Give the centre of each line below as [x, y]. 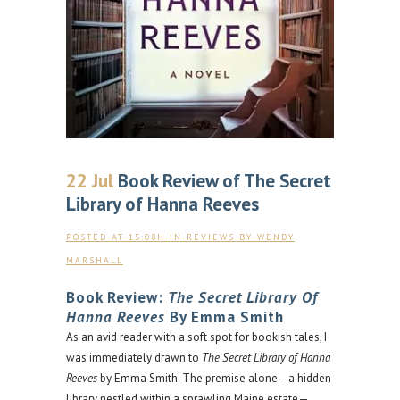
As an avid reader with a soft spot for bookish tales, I [196, 337]
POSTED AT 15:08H [116, 237]
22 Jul [90, 180]
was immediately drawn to [134, 357]
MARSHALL [95, 260]
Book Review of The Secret [222, 180]
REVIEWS [211, 237]
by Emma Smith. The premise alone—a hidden [214, 378]
